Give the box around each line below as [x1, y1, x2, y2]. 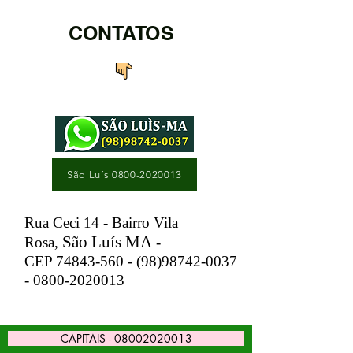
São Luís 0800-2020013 [67, 169, 182, 180]
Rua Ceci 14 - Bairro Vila [24, 214, 178, 231]
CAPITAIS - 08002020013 [60, 331, 192, 346]
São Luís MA [62, 232, 152, 251]
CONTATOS [69, 21, 174, 45]
